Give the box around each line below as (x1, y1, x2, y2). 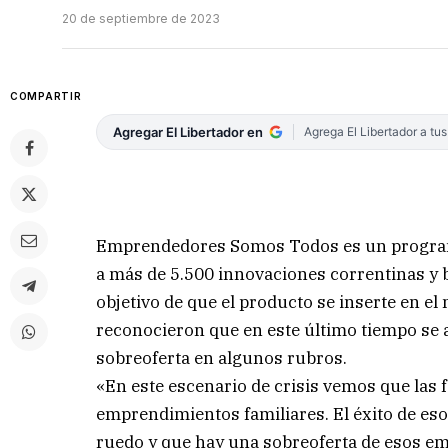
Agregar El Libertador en (113, 124, 264, 141)
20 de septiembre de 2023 (62, 11, 220, 27)
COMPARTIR (10, 90, 82, 103)
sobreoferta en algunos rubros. (96, 346, 348, 369)
